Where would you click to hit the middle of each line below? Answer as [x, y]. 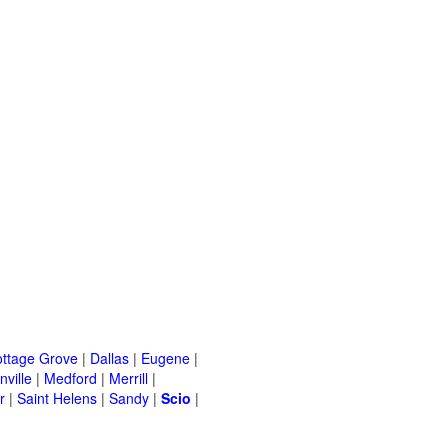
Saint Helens [57, 398]
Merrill [128, 378]
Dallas [109, 358]
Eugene [165, 358]
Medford [70, 378]
